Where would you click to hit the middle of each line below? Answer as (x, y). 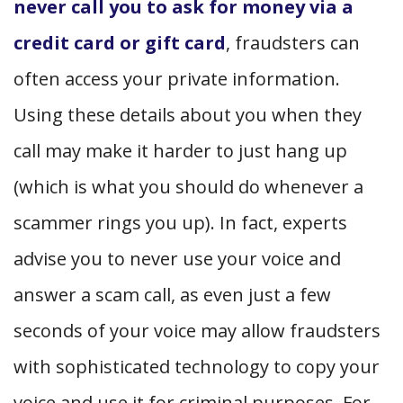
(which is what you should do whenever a (188, 186)
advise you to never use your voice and (177, 258)
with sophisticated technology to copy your (197, 366)
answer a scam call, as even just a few (172, 294)
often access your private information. (177, 78)
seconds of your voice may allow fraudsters (197, 330)
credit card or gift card (120, 42)
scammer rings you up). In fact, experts (180, 222)
